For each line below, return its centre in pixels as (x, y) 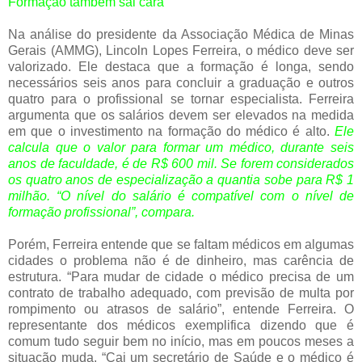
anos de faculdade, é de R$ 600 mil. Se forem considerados (181, 164)
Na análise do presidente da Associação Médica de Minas (181, 35)
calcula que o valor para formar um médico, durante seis (181, 148)
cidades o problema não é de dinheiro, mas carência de (181, 261)
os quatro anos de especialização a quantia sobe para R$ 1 (181, 180)
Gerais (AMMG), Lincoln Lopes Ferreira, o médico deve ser (181, 51)
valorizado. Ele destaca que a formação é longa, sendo (181, 67)
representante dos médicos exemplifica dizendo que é (181, 326)
